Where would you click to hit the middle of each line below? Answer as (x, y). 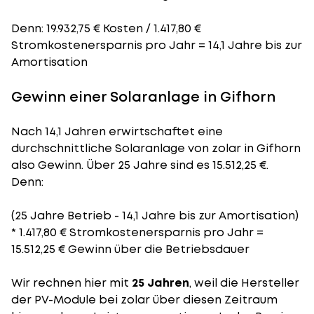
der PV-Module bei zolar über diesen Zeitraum (144, 300)
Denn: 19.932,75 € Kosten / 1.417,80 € (106, 28)
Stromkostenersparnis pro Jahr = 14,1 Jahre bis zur (157, 45)
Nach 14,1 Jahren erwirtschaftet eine (117, 131)
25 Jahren (161, 283)
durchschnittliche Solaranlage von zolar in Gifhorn (156, 148)
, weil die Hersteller (244, 283)
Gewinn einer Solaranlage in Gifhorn (143, 97)
